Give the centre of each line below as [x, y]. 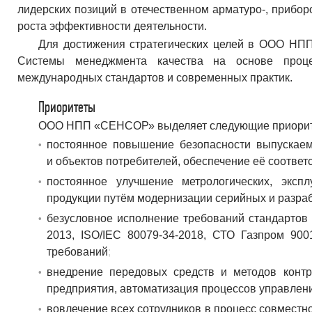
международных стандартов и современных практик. [155, 78]
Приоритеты [67, 107]
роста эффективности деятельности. [112, 26]
